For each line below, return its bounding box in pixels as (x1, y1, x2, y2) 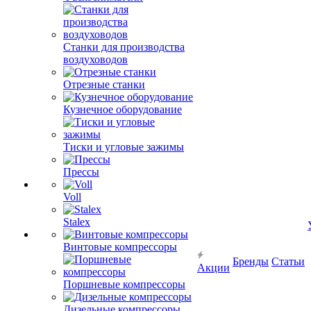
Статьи (271, 255, 305, 267)
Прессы (63, 166, 99, 178)
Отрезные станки (63, 78, 145, 90)
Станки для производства (63, 41, 185, 53)
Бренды (233, 255, 269, 267)
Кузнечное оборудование (63, 103, 182, 115)
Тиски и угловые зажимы (63, 141, 184, 153)
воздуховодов (63, 53, 128, 65)
